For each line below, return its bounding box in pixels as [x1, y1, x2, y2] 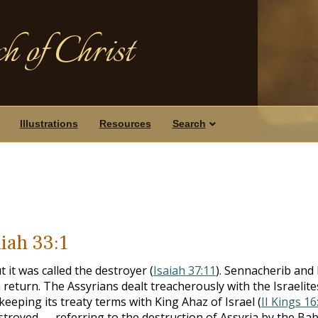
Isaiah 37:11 [153, 262, 216, 278]
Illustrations [19, 118, 78, 129]
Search [172, 118, 206, 129]
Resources [99, 118, 151, 129]
